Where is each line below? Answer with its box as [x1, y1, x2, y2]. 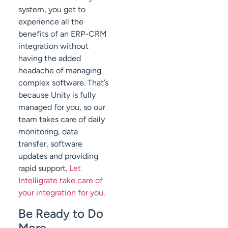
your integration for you [18, 188, 103, 198]
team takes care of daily [18, 115, 105, 125]
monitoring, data [18, 127, 78, 137]
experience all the [18, 17, 83, 27]
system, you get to [18, 5, 85, 15]
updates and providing [18, 151, 98, 161]
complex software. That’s [18, 78, 108, 88]
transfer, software [18, 139, 82, 149]
